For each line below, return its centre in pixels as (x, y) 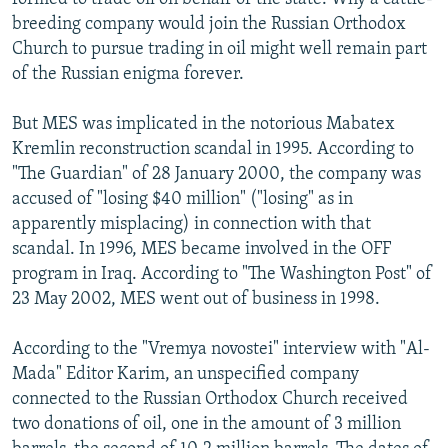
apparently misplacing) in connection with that (191, 224)
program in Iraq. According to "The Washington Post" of (222, 274)
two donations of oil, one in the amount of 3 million (206, 424)
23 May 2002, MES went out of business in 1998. (196, 299)
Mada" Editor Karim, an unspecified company (185, 374)
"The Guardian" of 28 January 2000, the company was (216, 174)
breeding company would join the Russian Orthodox (209, 24)
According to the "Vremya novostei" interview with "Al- (221, 349)
